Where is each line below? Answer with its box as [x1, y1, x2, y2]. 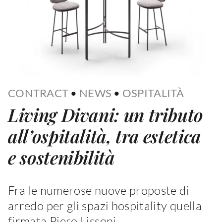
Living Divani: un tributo [8, 102, 204, 126]
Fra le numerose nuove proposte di [8, 182, 189, 198]
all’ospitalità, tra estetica [8, 123, 201, 148]
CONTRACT [8, 86, 69, 100]
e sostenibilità [8, 145, 115, 169]
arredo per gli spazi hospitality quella [8, 198, 202, 213]
